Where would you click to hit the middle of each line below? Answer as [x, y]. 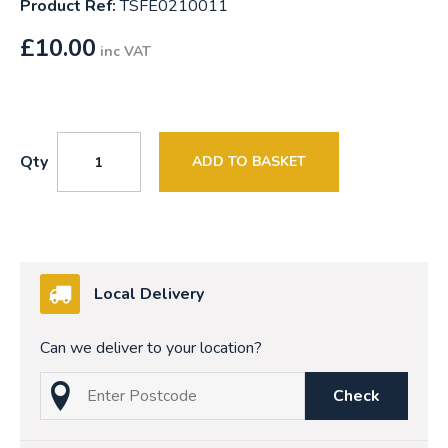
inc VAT [125, 52]
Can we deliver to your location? [151, 348]
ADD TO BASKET [249, 162]
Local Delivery [149, 294]
